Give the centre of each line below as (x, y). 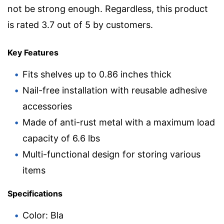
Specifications (35, 193)
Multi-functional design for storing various (111, 154)
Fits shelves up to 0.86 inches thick (97, 74)
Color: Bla (43, 215)
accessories (47, 106)
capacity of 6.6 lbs (61, 138)
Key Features (33, 52)
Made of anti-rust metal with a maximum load (119, 122)
